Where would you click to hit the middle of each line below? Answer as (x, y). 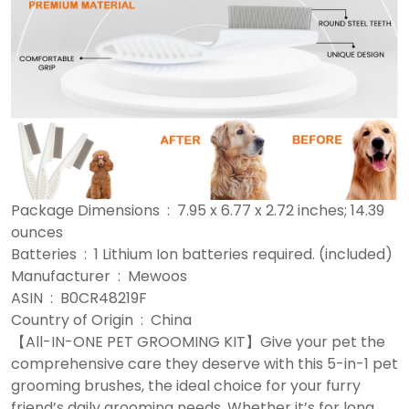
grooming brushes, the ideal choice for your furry (186, 386)
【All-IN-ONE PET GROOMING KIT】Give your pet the (198, 342)
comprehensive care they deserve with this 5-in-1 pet (204, 364)
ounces (37, 233)
